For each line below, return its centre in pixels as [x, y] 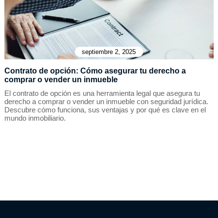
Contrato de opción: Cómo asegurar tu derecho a [95, 71]
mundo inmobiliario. [35, 118]
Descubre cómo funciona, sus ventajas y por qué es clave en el [105, 110]
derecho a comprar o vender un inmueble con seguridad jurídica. [106, 101]
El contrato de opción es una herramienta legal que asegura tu [102, 93]
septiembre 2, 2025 [109, 52]
